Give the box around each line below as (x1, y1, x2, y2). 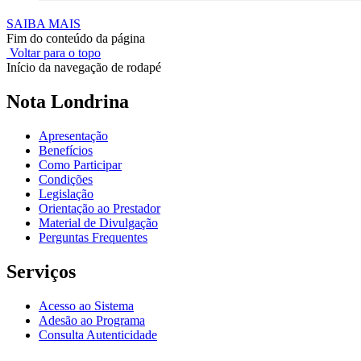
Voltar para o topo (6, 46, 101, 60)
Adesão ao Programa (39, 313, 145, 328)
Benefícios (39, 143, 93, 158)
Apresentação (39, 129, 108, 143)
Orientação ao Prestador (39, 201, 160, 216)
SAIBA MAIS (6, 17, 81, 31)
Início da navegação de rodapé (6, 60, 161, 75)
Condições (39, 172, 93, 187)
